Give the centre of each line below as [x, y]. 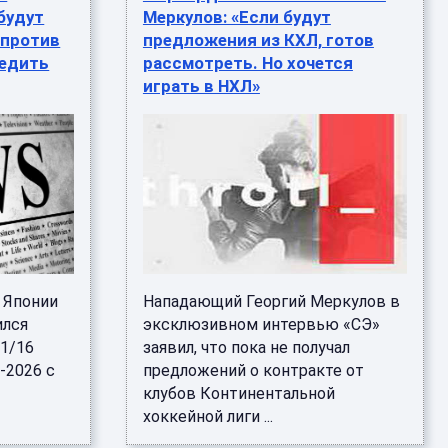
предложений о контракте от [253, 370]
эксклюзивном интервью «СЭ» [261, 324]
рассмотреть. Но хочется [247, 63]
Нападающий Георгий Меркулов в [271, 301]
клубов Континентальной [238, 393]
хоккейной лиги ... [207, 416]
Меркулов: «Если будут [236, 17]
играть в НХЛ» [201, 86]
